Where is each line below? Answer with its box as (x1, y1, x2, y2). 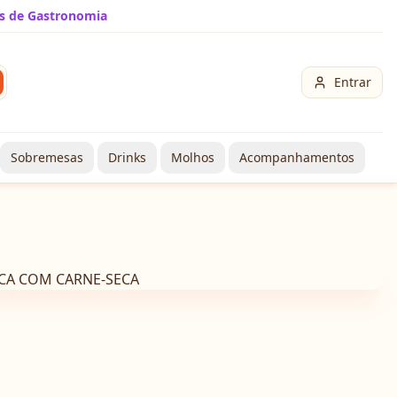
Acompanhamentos (239, 149, 354, 166)
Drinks (108, 149, 146, 166)
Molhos (171, 149, 214, 166)
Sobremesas (11, 149, 83, 166)
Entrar (334, 74, 371, 90)
